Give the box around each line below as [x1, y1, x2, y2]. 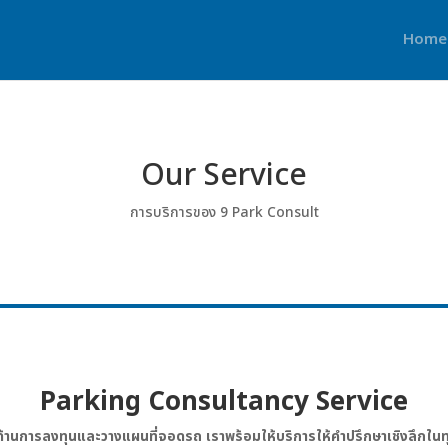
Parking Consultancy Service [40, 381, 408, 422]
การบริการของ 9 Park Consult [129, 201, 319, 223]
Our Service [141, 152, 307, 199]
